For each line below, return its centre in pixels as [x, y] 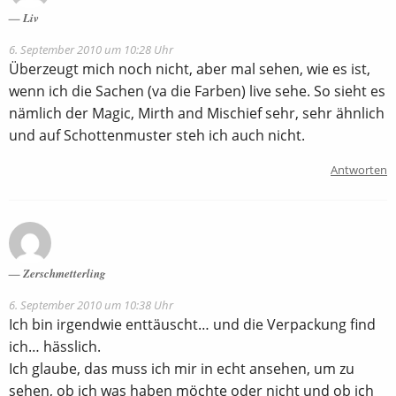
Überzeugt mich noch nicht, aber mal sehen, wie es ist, [190, 69]
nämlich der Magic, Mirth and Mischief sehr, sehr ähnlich [197, 114]
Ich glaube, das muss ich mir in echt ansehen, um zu [182, 369]
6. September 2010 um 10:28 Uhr [91, 50]
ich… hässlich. [55, 347]
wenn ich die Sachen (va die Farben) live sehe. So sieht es [197, 91]
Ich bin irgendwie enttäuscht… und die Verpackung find [192, 325]
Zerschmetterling [65, 274]
